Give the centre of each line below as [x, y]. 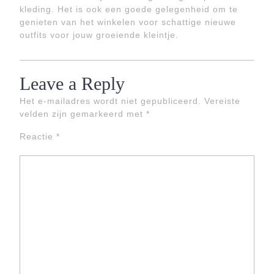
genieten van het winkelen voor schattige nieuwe [128, 22]
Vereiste [222, 101]
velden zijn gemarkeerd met [83, 114]
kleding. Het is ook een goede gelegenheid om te [129, 9]
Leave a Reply [72, 83]
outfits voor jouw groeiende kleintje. [99, 35]
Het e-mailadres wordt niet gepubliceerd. [110, 101]
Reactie [38, 136]
